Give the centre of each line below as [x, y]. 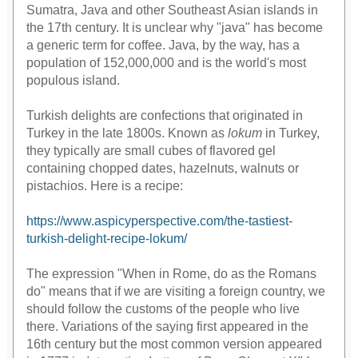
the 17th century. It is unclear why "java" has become [175, 28]
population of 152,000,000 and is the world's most [167, 63]
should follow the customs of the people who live [163, 309]
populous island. [74, 81]
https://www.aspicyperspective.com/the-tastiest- [160, 221]
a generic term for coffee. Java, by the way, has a [163, 46]
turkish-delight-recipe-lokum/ [107, 239]
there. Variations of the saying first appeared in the [168, 327]
